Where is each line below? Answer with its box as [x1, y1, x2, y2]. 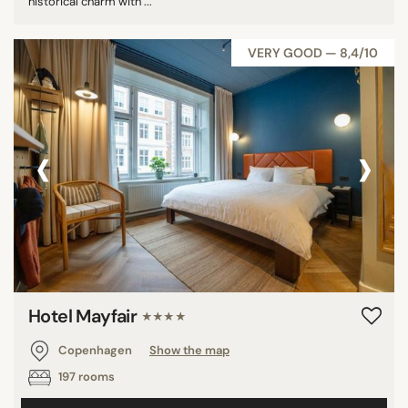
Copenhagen [56, 342, 135, 358]
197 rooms [56, 368, 115, 384]
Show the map [149, 342, 229, 358]
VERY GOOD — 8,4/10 [248, 45, 378, 61]
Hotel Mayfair [28, 303, 141, 328]
